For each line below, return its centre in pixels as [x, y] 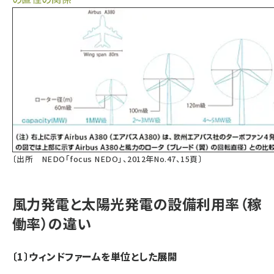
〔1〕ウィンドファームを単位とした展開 [95, 256]
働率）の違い [52, 223]
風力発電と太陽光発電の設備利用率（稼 [137, 204]
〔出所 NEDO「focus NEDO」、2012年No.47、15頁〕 [108, 159]
